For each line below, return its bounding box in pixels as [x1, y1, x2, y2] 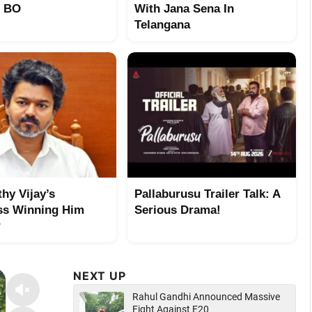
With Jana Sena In [134, 2, 234, 15]
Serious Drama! [134, 203, 221, 217]
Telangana [134, 18, 190, 31]
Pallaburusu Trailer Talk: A [134, 187, 280, 201]
